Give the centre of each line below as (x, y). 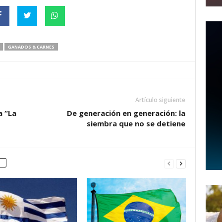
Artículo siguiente (160, 100)
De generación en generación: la (126, 113)
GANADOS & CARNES (31, 47)
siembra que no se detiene (136, 123)
